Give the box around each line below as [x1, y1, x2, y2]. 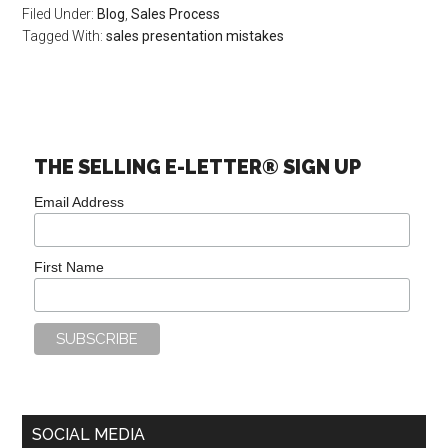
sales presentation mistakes [106, 28, 285, 44]
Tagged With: [22, 28, 107, 44]
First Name [34, 258, 105, 275]
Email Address [34, 194, 125, 210]
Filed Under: [22, 6, 98, 22]
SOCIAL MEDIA [32, 425, 146, 445]
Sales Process [131, 6, 221, 22]
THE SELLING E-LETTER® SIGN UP [34, 156, 362, 179]
